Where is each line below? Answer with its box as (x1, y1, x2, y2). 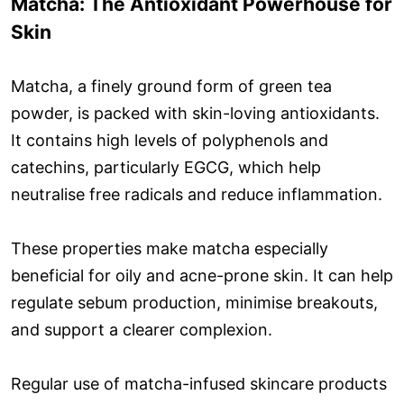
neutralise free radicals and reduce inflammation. (11, 184, 382, 204)
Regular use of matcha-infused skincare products (11, 373, 387, 393)
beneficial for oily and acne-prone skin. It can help (11, 265, 393, 285)
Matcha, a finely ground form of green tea (11, 76, 332, 96)
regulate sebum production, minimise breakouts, (11, 292, 378, 312)
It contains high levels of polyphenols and (11, 130, 328, 150)
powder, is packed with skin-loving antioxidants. (11, 103, 380, 123)
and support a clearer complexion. (11, 319, 272, 339)
